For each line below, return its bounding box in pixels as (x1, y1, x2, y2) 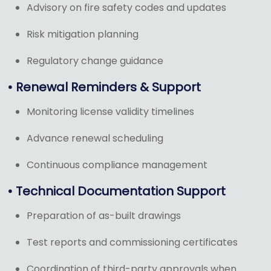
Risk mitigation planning (27, 27, 139, 42)
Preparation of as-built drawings (27, 209, 181, 223)
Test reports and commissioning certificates (27, 235, 238, 250)
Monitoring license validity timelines (27, 105, 194, 119)
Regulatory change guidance (27, 54, 163, 68)
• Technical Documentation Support (7, 183, 226, 200)
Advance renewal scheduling (27, 131, 163, 146)
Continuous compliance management (27, 158, 207, 172)
